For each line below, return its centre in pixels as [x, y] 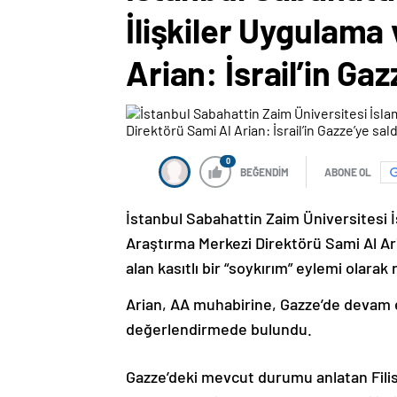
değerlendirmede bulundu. [219, 329]
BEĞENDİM [265, 172]
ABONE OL [348, 172]
